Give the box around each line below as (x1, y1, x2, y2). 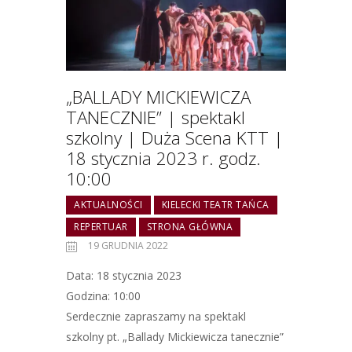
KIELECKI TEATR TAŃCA (161, 198, 269, 212)
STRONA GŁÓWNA (146, 220, 233, 234)
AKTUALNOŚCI (74, 198, 143, 212)
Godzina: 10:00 (66, 288, 141, 303)
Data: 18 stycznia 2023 (66, 267, 181, 283)
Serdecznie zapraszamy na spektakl (66, 308, 246, 324)
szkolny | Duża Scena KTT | (66, 126, 284, 151)
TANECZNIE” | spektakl (66, 105, 245, 130)
